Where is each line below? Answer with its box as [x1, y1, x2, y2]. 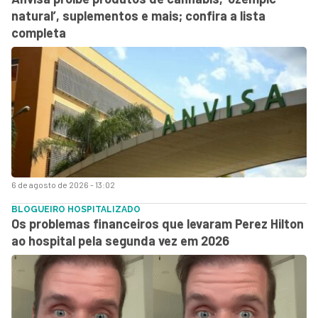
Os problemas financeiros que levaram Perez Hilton [11, 215, 304, 231]
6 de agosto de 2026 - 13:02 [11, 179, 115, 190]
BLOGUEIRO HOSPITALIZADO [11, 204, 141, 214]
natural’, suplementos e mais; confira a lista [11, 7, 265, 23]
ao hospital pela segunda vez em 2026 [11, 232, 229, 248]
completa [11, 24, 66, 40]
